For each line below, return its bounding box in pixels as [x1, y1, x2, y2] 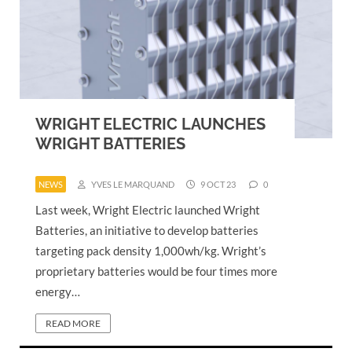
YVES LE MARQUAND [90, 178, 174, 189]
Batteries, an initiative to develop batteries [35, 222, 258, 237]
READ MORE [46, 317, 101, 329]
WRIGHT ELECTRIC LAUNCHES [35, 114, 266, 134]
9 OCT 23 [199, 178, 236, 189]
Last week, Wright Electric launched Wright [35, 202, 260, 217]
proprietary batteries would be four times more [35, 263, 277, 278]
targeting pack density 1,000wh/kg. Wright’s [35, 243, 266, 258]
